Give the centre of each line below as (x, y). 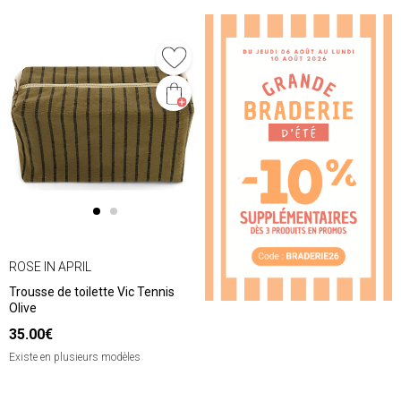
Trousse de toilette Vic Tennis (92, 292)
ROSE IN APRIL (50, 266)
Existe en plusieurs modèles (75, 358)
